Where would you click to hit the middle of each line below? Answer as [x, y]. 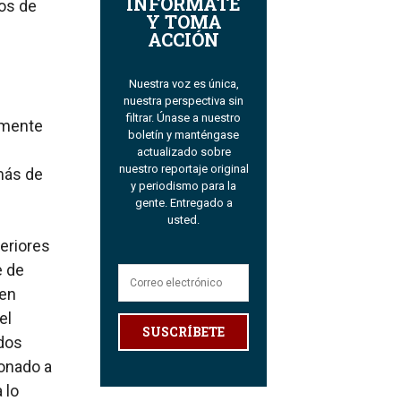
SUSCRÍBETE [183, 332]
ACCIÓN [183, 40]
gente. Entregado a [183, 203]
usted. [183, 220]
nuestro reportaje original [183, 169]
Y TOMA [183, 22]
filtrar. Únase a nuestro [183, 118]
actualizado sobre [183, 152]
